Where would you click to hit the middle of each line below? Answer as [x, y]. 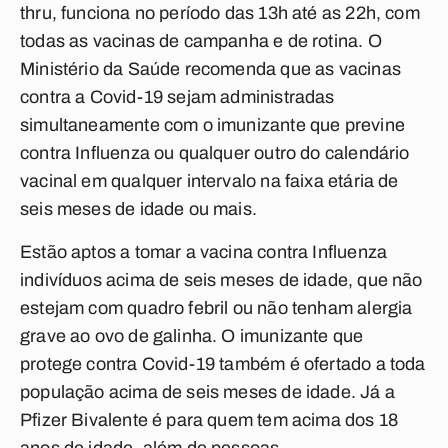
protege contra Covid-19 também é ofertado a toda [223, 364]
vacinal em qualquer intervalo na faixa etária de [209, 181]
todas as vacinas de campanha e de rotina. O [201, 41]
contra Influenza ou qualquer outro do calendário [215, 153]
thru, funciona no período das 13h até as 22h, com [220, 13]
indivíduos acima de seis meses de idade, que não [221, 280]
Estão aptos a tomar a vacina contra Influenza [204, 252]
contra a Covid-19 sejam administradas [177, 97]
